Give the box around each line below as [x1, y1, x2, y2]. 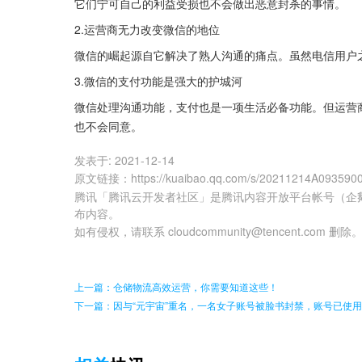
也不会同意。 [74, 118, 142, 135]
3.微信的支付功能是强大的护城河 [74, 73, 242, 90]
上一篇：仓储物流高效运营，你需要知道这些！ [74, 280, 278, 294]
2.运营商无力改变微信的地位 [74, 21, 220, 38]
